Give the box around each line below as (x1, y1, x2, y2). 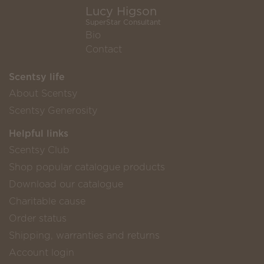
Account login (9, 246, 74, 259)
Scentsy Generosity (9, 104, 97, 117)
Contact (85, 42, 122, 56)
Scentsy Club (9, 143, 70, 157)
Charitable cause (9, 194, 85, 208)
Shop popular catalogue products (9, 160, 165, 174)
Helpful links (9, 127, 68, 140)
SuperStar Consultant (85, 17, 161, 28)
